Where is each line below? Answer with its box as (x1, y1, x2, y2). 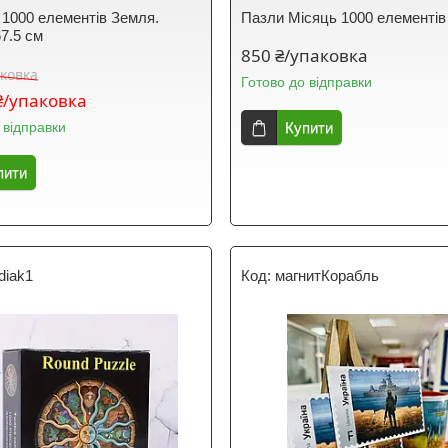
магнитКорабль (275, 267, 380, 284)
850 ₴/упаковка (241, 44, 369, 67)
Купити (285, 119, 334, 136)
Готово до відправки (241, 74, 373, 90)
